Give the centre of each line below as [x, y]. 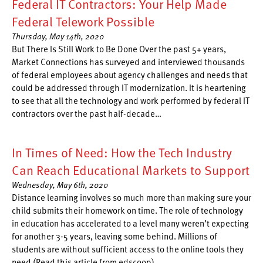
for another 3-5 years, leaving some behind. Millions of [114, 236]
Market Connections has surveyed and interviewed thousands [128, 62]
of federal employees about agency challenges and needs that [130, 75]
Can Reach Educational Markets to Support [131, 170]
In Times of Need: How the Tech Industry [122, 152]
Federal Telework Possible [83, 21]
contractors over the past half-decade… [87, 113]
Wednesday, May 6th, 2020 [60, 185]
